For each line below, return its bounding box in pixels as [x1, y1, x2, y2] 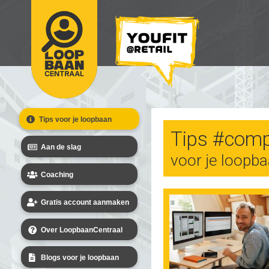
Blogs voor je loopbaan [41, 253, 119, 262]
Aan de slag [41, 143, 81, 151]
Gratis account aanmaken [41, 198, 129, 207]
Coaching [41, 171, 73, 179]
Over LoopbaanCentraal [41, 226, 122, 234]
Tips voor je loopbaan [39, 115, 112, 124]
